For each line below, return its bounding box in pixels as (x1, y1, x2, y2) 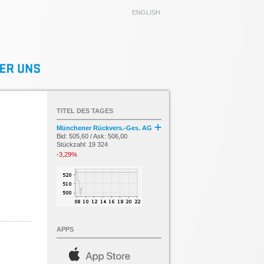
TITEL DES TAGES (57, 107, 113, 114)
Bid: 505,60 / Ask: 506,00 (57, 133, 127, 140)
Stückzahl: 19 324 (57, 141, 108, 148)
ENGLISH (132, 9, 160, 16)
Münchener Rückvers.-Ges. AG (57, 124, 154, 131)
